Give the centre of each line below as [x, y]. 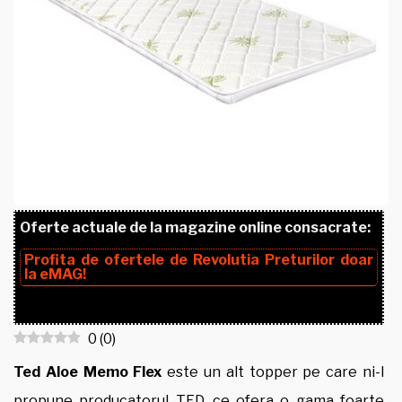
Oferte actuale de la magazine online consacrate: [195, 228]
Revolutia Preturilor [264, 260]
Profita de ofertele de [109, 260]
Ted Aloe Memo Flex [91, 372]
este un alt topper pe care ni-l [276, 372]
